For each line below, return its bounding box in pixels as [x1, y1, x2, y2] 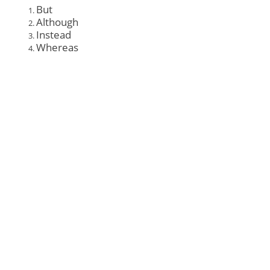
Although [36, 15, 78, 30]
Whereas [36, 40, 78, 55]
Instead [36, 28, 71, 42]
